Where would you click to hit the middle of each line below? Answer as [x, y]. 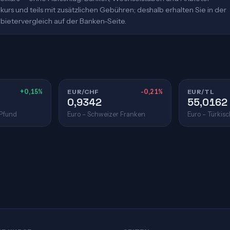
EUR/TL [201, 92]
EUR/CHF [83, 92]
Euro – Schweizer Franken [107, 114]
